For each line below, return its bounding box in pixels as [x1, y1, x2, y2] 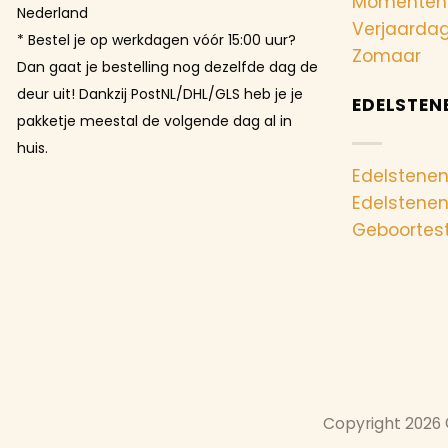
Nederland [17, 2, 88, 23]
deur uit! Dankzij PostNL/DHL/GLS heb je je [17, 83, 303, 104]
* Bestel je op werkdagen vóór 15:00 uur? [17, 29, 296, 50]
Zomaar [352, 43, 421, 68]
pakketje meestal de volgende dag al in [17, 110, 292, 131]
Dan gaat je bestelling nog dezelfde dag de [17, 56, 318, 77]
